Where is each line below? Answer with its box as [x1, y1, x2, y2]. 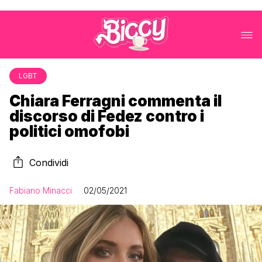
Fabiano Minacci [9, 185, 72, 195]
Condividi [29, 157, 68, 168]
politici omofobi [9, 122, 129, 140]
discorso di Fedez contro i [9, 107, 204, 125]
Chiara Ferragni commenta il [9, 92, 222, 110]
